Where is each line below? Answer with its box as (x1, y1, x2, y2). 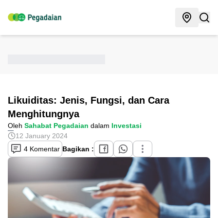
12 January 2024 (16, 132, 68, 140)
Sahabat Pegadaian (24, 122, 89, 129)
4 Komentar (22, 145, 60, 153)
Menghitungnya (8, 109, 79, 119)
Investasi (111, 122, 142, 129)
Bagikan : (62, 145, 94, 153)
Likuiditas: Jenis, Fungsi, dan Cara (8, 95, 169, 106)
